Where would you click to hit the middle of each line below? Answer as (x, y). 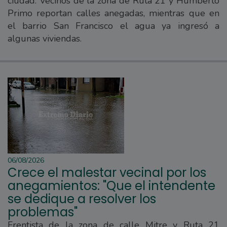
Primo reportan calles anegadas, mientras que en (113, 13)
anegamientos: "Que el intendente (111, 186)
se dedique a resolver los (82, 199)
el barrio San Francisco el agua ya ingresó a (113, 26)
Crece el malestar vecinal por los (107, 173)
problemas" (43, 212)
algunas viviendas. (45, 39)
